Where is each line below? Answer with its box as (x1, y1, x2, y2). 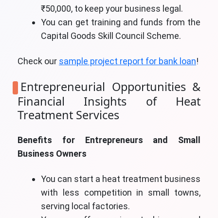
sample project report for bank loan (59, 56, 196, 67)
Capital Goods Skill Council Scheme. (41, 31, 181, 41)
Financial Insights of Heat (18, 93, 200, 109)
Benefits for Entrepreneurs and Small (18, 135, 200, 145)
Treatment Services (18, 107, 119, 123)
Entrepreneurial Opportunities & (20, 79, 200, 95)
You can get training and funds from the (41, 17, 200, 28)
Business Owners (18, 148, 87, 159)
